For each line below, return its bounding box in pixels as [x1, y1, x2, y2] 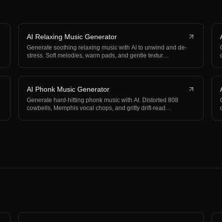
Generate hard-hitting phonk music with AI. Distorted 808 [27, 97, 179, 104]
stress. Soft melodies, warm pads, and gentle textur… [27, 52, 169, 59]
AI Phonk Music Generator [27, 85, 110, 93]
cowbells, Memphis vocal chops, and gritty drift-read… [27, 105, 172, 111]
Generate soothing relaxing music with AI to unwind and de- [27, 44, 187, 51]
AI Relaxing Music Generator [27, 33, 117, 41]
